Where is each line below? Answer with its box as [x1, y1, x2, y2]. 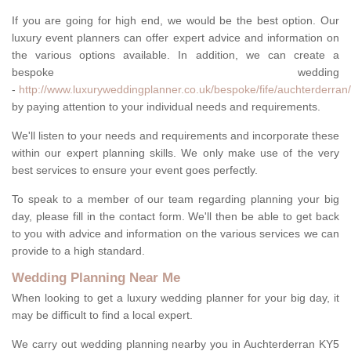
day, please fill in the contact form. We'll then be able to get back [12, 210, 339, 223]
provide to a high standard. [12, 244, 148, 258]
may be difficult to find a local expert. [12, 309, 193, 322]
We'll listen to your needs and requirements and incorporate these [12, 129, 339, 143]
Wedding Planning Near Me [12, 270, 180, 286]
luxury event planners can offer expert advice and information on [12, 31, 339, 45]
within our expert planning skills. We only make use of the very [12, 147, 339, 160]
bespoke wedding [12, 66, 339, 79]
